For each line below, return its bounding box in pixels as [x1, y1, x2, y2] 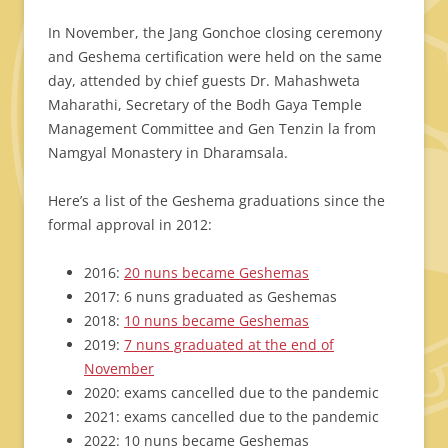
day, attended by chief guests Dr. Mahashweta [48, 70, 360, 90]
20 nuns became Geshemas [124, 262, 309, 282]
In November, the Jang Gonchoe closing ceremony [48, 22, 382, 42]
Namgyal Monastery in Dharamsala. [48, 142, 288, 162]
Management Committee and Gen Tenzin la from [48, 118, 376, 138]
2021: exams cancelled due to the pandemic [84, 406, 379, 426]
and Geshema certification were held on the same [48, 46, 382, 66]
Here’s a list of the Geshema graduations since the [48, 190, 385, 210]
